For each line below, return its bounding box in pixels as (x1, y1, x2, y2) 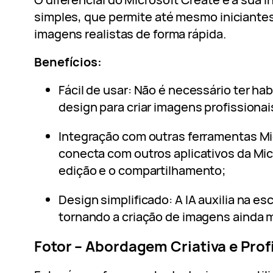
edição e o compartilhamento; (58, 162, 226, 179)
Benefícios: (34, 54, 102, 71)
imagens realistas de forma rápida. (34, 26, 226, 43)
